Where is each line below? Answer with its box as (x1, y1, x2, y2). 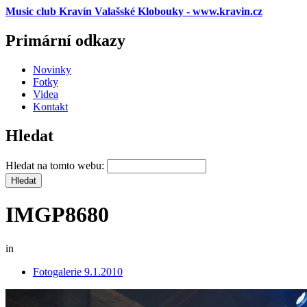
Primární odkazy (5, 31, 125, 49)
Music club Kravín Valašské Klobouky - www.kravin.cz (5, 5, 262, 17)
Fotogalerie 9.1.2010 (33, 265, 123, 278)
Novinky (33, 63, 71, 75)
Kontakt (33, 100, 68, 112)
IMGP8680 (5, 202, 109, 228)
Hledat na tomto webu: (5, 159, 107, 171)
